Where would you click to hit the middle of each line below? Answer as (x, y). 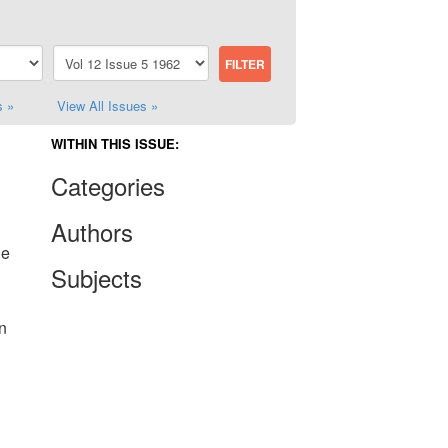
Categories (108, 185)
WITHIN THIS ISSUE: (115, 143)
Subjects (96, 277)
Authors (92, 231)
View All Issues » (107, 105)
